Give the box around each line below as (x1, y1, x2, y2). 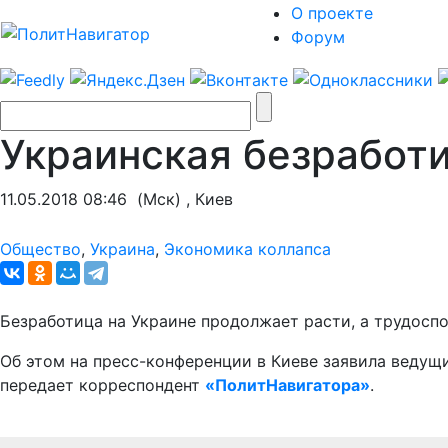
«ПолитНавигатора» (205, 374, 370, 395)
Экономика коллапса (164, 238, 331, 259)
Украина (90, 238, 155, 259)
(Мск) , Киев (127, 188, 233, 209)
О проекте (291, 3, 373, 23)
